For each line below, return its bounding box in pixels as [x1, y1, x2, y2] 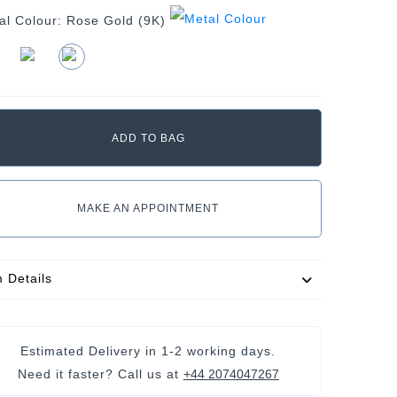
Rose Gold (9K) [66, 12, 166, 27]
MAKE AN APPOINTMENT [77, 201, 220, 214]
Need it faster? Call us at [17, 366, 183, 381]
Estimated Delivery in [20, 343, 162, 358]
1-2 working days [161, 343, 272, 358]
